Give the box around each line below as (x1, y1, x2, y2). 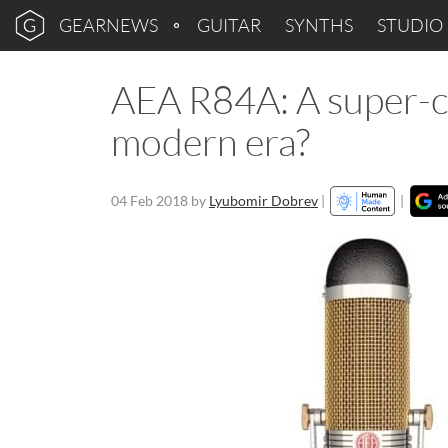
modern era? (111, 118, 310, 165)
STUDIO (377, 14, 443, 36)
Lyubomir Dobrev (209, 192, 318, 209)
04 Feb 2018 (111, 192, 188, 209)
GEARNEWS (59, 14, 158, 36)
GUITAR (197, 14, 261, 36)
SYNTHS (285, 14, 353, 36)
